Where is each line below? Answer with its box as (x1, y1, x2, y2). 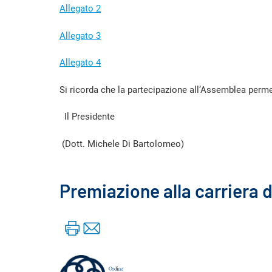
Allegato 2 (59, 3, 101, 14)
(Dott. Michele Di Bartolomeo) (59, 138, 184, 149)
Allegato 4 (59, 57, 101, 68)
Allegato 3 (59, 30, 101, 41)
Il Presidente (59, 111, 115, 122)
